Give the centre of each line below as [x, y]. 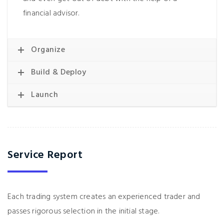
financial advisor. [51, 13]
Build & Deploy [58, 72]
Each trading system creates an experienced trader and [104, 197]
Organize [48, 50]
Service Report [45, 155]
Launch [44, 95]
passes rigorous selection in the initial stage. [83, 211]
